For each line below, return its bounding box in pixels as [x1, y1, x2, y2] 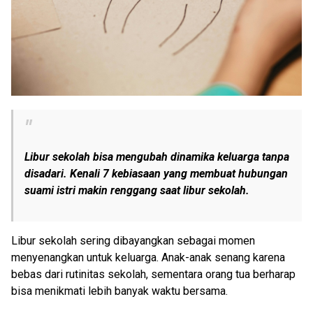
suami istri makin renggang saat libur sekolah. [24, 184, 249, 198]
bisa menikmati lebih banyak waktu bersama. [11, 284, 228, 298]
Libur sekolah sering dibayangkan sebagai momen [11, 234, 255, 248]
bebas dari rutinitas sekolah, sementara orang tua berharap [11, 268, 296, 282]
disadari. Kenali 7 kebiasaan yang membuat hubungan [24, 167, 288, 181]
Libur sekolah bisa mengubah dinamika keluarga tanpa [24, 150, 289, 164]
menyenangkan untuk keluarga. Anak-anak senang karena [11, 251, 285, 265]
